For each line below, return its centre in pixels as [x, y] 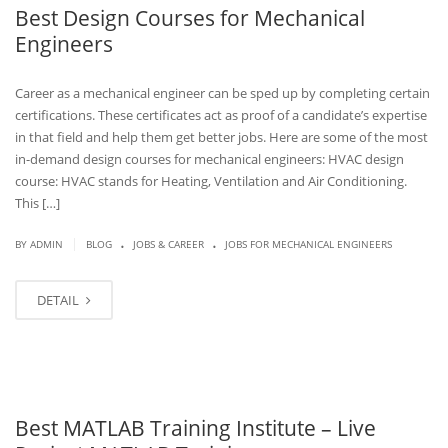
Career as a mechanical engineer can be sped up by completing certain [222, 93]
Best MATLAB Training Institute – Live [195, 428]
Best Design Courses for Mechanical [190, 18]
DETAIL [59, 300]
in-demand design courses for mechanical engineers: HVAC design [209, 159]
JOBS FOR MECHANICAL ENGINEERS [308, 244]
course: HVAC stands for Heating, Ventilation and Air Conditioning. [211, 181]
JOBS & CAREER [168, 244]
